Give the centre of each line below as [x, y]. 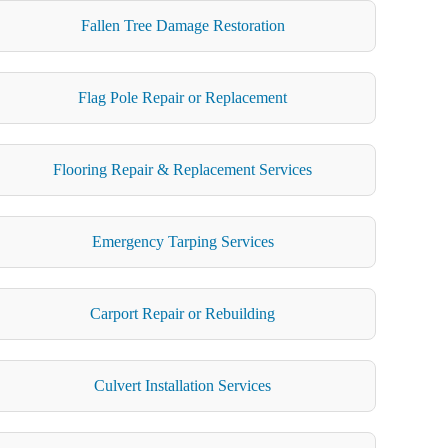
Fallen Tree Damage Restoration [182, 25]
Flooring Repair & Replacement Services [183, 169]
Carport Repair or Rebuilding [183, 313]
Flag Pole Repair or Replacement [183, 97]
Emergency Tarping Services [182, 241]
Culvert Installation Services [183, 385]
